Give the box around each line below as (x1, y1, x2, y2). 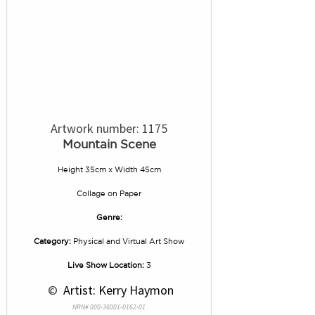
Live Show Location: (67, 261, 144, 269)
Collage (77, 189, 105, 198)
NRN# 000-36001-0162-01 (72, 302, 146, 311)
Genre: (96, 213, 122, 221)
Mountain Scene (62, 137, 156, 150)
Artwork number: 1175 (51, 120, 167, 136)
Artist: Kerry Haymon (60, 282, 174, 298)
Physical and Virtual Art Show (71, 237, 184, 245)
